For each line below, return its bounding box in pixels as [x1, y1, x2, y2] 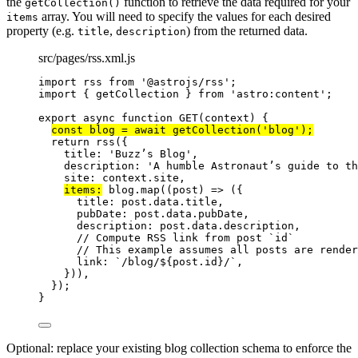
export [38, 112, 77, 125]
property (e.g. [6, 24, 78, 38]
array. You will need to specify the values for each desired [38, 10, 331, 24]
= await [115, 124, 173, 137]
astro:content [237, 88, 320, 101]
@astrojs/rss [147, 76, 224, 89]
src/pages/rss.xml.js [38, 51, 135, 66]
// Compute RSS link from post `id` [77, 232, 294, 245]
